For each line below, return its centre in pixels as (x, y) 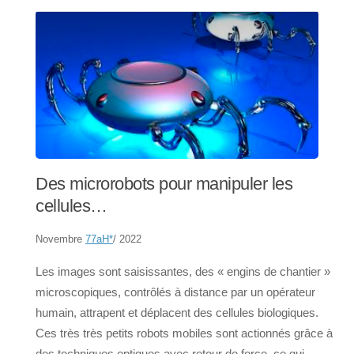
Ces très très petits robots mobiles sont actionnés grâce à (184, 333)
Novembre (60, 239)
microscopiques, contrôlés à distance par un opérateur (175, 292)
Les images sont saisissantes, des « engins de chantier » (183, 272)
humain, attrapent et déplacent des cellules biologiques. (177, 313)
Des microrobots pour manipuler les (164, 184)
